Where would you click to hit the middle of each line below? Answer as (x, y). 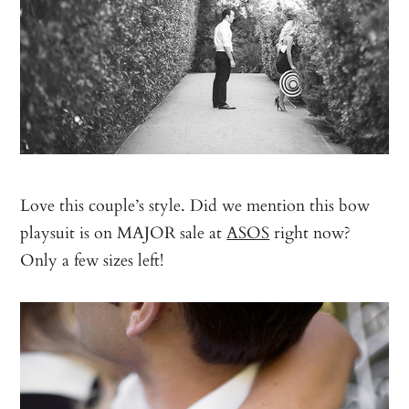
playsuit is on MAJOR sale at (124, 232)
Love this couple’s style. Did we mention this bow (195, 205)
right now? (310, 232)
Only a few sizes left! (92, 260)
